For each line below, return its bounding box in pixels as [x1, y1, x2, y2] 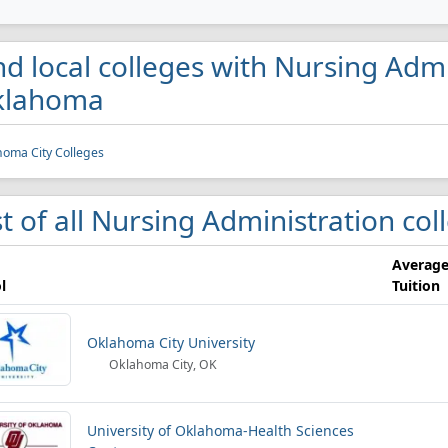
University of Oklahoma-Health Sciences [87, 421, 354, 440]
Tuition [392, 276, 440, 295]
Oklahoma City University [87, 333, 255, 352]
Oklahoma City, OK [106, 356, 218, 373]
